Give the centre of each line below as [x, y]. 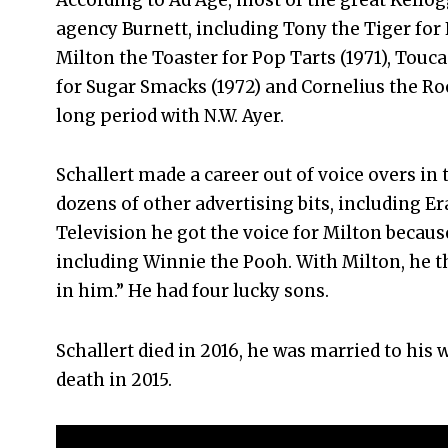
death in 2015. [114, 379]
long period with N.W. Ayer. [170, 115]
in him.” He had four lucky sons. [192, 291]
